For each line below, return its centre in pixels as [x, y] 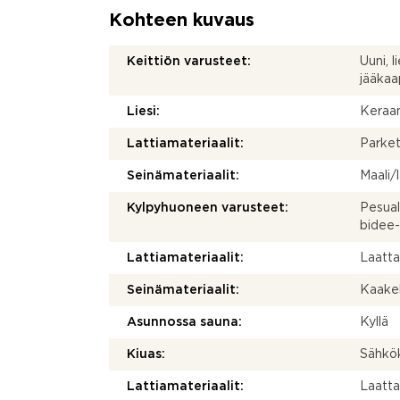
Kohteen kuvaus [182, 21]
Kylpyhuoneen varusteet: [208, 208]
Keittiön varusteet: [189, 62]
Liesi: [143, 112]
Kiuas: [146, 354]
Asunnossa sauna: [184, 322]
